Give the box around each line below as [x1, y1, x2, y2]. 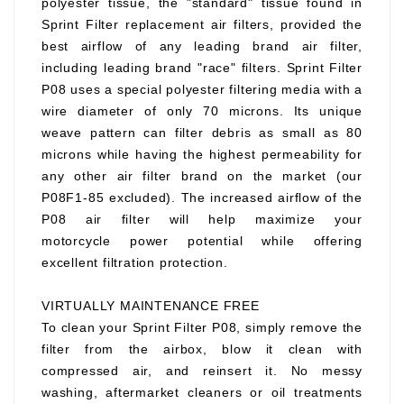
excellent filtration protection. [41, 255, 228, 270]
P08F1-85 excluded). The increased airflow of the [41, 190, 363, 205]
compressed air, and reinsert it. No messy [41, 363, 363, 378]
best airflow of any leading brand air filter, [41, 39, 363, 53]
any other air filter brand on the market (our [41, 169, 363, 183]
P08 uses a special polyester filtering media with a [41, 82, 363, 96]
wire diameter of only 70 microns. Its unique [41, 104, 363, 118]
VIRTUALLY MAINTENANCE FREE [41, 298, 260, 313]
